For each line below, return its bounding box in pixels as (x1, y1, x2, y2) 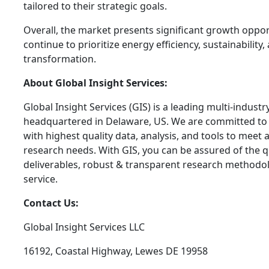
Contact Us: (23, 196, 79, 210)
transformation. (23, 52, 96, 66)
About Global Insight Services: (23, 76, 168, 90)
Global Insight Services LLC (23, 220, 145, 234)
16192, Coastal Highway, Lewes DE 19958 (23, 244, 208, 258)
